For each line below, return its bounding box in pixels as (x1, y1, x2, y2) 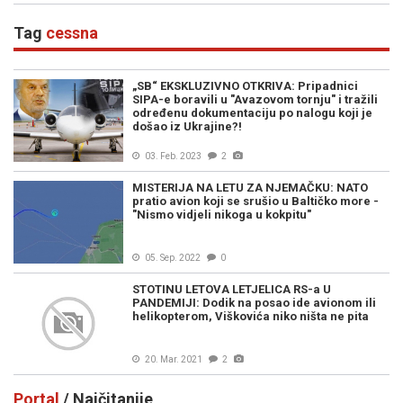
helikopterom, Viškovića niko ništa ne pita (132, 309, 369, 323)
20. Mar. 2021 (145, 354, 202, 364)
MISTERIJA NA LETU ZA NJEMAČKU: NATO (132, 181, 368, 194)
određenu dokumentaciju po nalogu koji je (132, 106, 372, 120)
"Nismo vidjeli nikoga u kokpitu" (132, 208, 311, 221)
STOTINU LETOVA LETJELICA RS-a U (132, 282, 331, 296)
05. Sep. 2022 (145, 253, 201, 263)
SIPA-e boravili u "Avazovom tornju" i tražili (132, 93, 378, 106)
